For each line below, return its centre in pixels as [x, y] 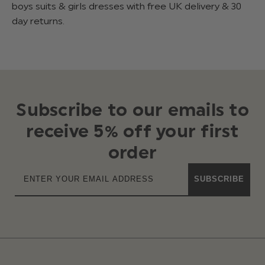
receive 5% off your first [132, 131]
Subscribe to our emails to [132, 109]
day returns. [38, 21]
